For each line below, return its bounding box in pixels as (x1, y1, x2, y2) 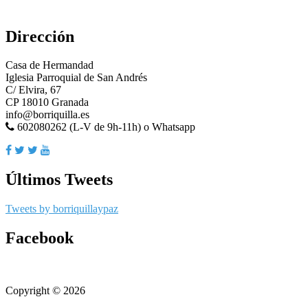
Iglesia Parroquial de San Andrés (5, 71, 147, 84)
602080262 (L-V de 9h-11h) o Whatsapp (14, 121, 195, 133)
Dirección (5, 27, 74, 45)
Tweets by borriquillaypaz (5, 203, 118, 215)
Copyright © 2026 (5, 285, 85, 297)
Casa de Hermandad (5, 59, 93, 71)
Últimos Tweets (5, 170, 113, 189)
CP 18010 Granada (5, 96, 89, 109)
